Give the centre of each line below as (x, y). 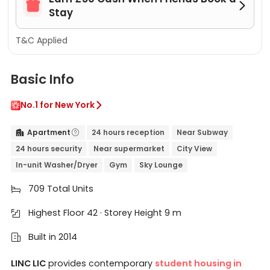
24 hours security (49, 149)
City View (195, 149)
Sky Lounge (161, 165)
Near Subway (202, 133)
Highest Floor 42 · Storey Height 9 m (105, 213)
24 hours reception (128, 133)
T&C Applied (41, 41)
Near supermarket (129, 149)
